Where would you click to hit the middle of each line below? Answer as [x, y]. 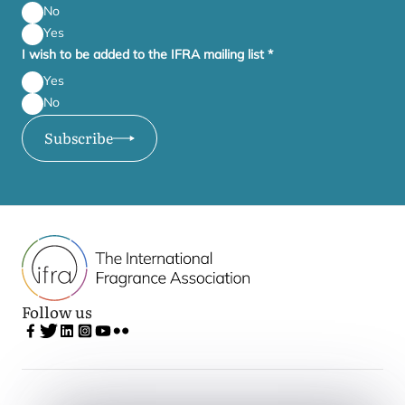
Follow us [57, 311]
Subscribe [79, 137]
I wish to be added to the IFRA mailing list [145, 54]
